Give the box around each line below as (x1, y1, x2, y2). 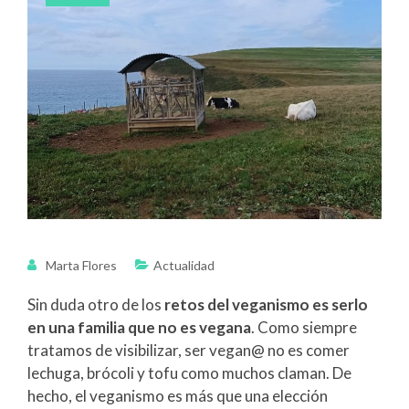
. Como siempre (251, 318, 357, 338)
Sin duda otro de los (27, 295, 164, 315)
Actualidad (153, 257, 215, 274)
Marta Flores (46, 257, 117, 274)
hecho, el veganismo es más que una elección (27, 386, 328, 406)
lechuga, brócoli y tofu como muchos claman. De (27, 363, 351, 383)
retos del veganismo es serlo (164, 295, 368, 315)
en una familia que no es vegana (27, 318, 251, 338)
